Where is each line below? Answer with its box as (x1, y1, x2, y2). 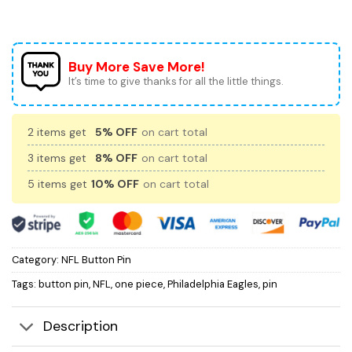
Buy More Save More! (68, 58, 205, 76)
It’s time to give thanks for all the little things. (68, 75, 284, 89)
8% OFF (95, 151, 137, 166)
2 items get (27, 125, 90, 140)
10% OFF (91, 177, 139, 192)
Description (43, 317, 119, 335)
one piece (115, 277, 163, 291)
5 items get (27, 177, 90, 192)
